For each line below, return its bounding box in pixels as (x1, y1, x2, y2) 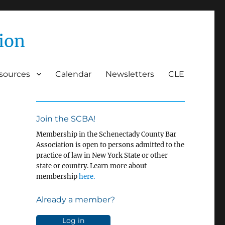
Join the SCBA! (36, 114, 95, 124)
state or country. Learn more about (36, 161, 147, 170)
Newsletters (105, 69, 154, 79)
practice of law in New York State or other (36, 151, 168, 160)
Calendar (55, 69, 91, 79)
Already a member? (36, 194, 115, 204)
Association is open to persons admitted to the (36, 140, 184, 149)
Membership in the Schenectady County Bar (36, 130, 176, 139)
